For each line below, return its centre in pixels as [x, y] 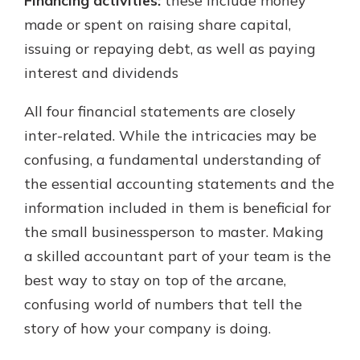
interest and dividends [101, 73]
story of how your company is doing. [147, 328]
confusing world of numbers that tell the [163, 304]
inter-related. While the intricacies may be [170, 135]
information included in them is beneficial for [178, 208]
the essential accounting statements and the [179, 184]
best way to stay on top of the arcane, [155, 280]
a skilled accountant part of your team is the [178, 256]
